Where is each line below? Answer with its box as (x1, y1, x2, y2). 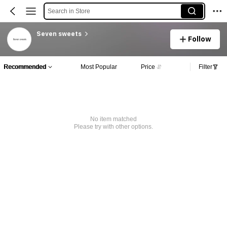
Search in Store (47, 7, 90, 15)
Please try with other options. (73, 123, 153, 131)
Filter (199, 63, 212, 70)
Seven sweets (36, 30, 82, 37)
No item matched (90, 116, 137, 123)
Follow (188, 34, 212, 43)
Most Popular (80, 63, 117, 70)
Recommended (4, 63, 46, 70)
